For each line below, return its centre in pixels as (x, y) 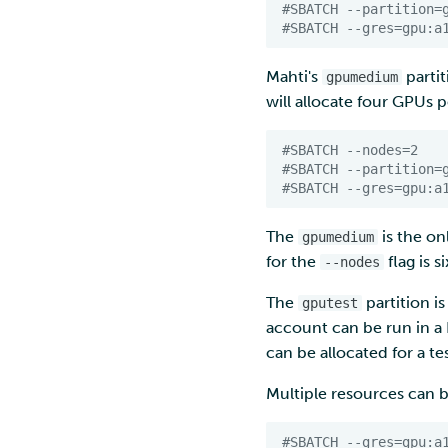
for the (293, 261)
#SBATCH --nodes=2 (350, 149)
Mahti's (294, 76)
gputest (330, 303)
